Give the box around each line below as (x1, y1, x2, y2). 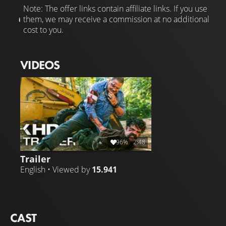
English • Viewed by (20, 163, 92, 175)
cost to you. (23, 24, 64, 35)
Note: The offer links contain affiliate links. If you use (23, 3, 207, 14)
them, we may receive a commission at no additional (23, 13, 209, 25)
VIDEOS (20, 56, 60, 73)
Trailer (20, 152, 50, 165)
